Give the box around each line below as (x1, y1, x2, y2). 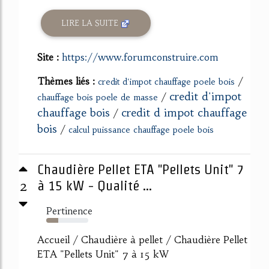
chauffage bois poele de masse (37, 92, 158, 103)
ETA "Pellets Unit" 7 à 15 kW (37, 248, 169, 261)
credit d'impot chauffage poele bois (98, 76, 235, 88)
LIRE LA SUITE (61, 17, 121, 28)
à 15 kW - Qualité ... (37, 178, 152, 194)
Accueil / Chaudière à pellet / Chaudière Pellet (37, 234, 247, 246)
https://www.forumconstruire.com (62, 51, 219, 64)
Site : (37, 51, 62, 64)
